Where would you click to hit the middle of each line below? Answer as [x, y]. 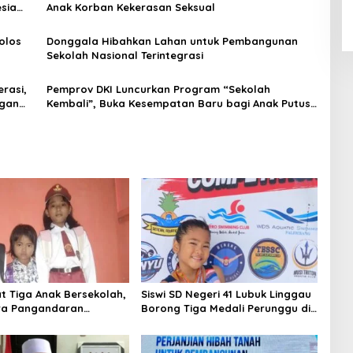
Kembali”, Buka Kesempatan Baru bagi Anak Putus [178, 103]
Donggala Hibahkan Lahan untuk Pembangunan [172, 41]
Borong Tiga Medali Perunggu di [225, 308]
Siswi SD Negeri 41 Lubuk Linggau [226, 294]
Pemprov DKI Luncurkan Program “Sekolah [158, 89]
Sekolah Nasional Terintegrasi [124, 55]
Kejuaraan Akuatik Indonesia [216, 323]
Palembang [171, 337]
